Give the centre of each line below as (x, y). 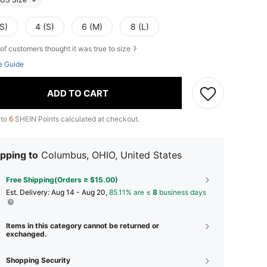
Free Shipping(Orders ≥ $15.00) (62, 180)
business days (182, 193)
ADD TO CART (78, 93)
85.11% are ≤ (131, 193)
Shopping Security (38, 260)
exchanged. (27, 234)
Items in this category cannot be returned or (83, 226)
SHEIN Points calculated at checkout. (76, 119)
